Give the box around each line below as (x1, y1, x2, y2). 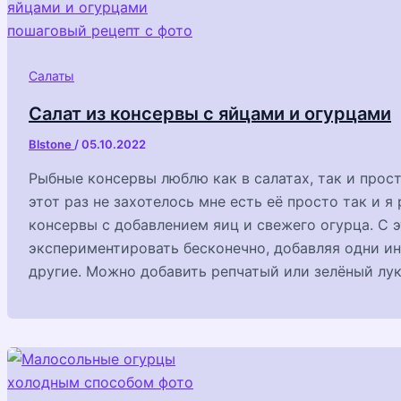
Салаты (29, 68, 74, 84)
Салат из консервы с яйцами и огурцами (29, 102, 391, 124)
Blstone (29, 136, 74, 151)
